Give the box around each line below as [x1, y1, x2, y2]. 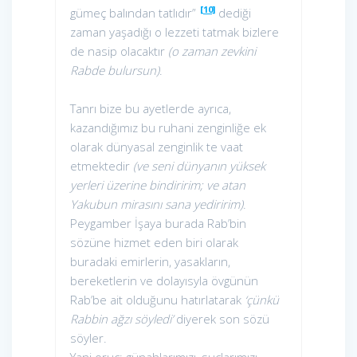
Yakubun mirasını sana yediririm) [70, 196, 243, 213]
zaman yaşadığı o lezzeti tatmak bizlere [70, 24, 279, 41]
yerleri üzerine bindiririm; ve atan [70, 177, 245, 194]
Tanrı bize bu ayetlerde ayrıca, [70, 100, 231, 117]
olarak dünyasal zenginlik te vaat [70, 139, 243, 155]
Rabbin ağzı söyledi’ [70, 311, 173, 328]
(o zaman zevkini [168, 43, 256, 60]
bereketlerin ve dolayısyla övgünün [70, 273, 258, 289]
